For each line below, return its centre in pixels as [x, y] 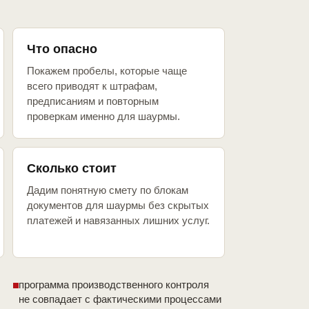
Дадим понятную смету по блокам [108, 190]
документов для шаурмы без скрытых [118, 206]
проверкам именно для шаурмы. [103, 117]
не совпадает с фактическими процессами [120, 299]
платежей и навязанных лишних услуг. [118, 221]
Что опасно [62, 49]
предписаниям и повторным [93, 101]
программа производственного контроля [114, 285]
